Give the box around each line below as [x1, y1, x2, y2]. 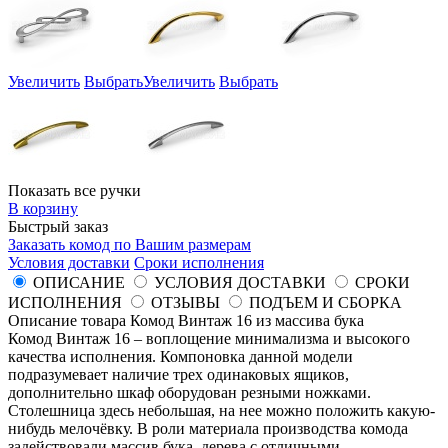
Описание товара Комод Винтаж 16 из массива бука [8, 312, 364, 330]
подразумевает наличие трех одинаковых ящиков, [8, 366, 349, 384]
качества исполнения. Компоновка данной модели [8, 348, 353, 366]
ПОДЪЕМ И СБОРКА [249, 294, 402, 312]
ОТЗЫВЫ [151, 294, 220, 312]
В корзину [8, 200, 78, 218]
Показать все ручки [8, 182, 141, 200]
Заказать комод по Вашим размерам [8, 236, 251, 254]
